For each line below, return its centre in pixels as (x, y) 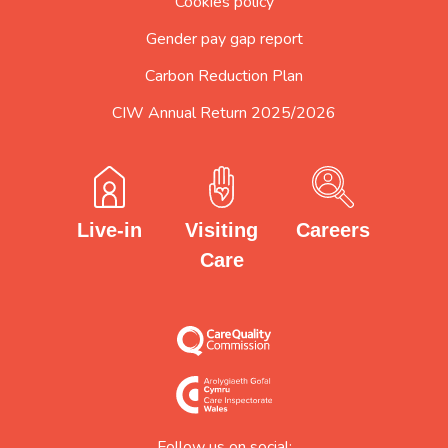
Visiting (221, 229)
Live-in (110, 230)
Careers (333, 229)
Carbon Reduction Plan (224, 75)
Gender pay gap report (224, 38)
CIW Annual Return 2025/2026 (224, 112)
